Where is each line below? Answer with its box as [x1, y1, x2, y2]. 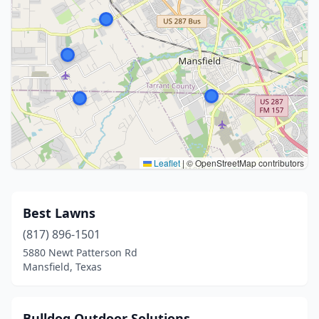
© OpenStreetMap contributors [184, 157, 304, 169]
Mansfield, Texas [23, 260, 102, 273]
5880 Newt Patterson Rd [23, 246, 137, 259]
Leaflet [152, 157, 180, 169]
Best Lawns [23, 204, 95, 221]
